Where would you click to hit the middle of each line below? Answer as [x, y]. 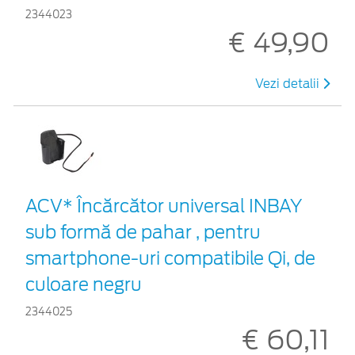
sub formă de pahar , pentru [143, 232]
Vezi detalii [289, 84]
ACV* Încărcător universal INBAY [164, 206]
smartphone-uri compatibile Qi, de [170, 258]
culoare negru [84, 284]
